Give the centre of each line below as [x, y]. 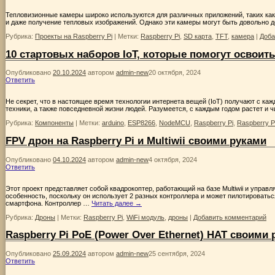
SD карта [198, 37]
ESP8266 [141, 123]
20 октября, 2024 [175, 73]
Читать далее [113, 203]
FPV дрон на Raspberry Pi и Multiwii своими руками [136, 141]
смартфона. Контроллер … [48, 203]
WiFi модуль [145, 217]
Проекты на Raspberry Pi [74, 37]
